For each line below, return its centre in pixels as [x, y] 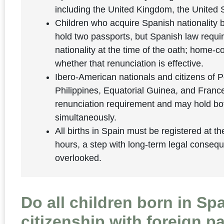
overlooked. [78, 158]
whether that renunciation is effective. [129, 63]
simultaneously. [86, 117]
